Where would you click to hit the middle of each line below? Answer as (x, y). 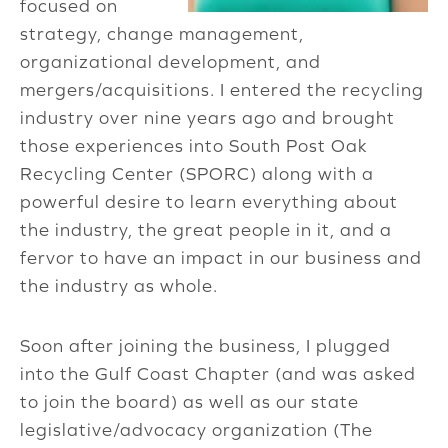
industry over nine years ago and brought (207, 118)
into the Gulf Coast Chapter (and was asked (218, 374)
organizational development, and (170, 62)
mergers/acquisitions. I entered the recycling (222, 90)
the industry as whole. (119, 286)
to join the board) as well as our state (189, 402)
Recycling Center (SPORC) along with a (197, 174)
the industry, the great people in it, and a (206, 230)
